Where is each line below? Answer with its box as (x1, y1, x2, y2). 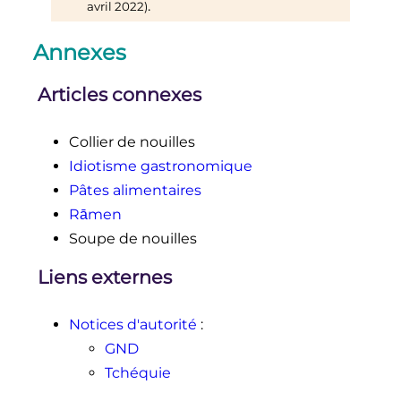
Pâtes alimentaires (68, 182, 201, 200)
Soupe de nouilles (68, 230, 197, 248)
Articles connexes (37, 83, 201, 107)
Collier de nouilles (68, 133, 195, 151)
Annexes (32, 38, 126, 65)
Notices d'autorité (68, 315, 197, 333)
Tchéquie (104, 363, 171, 381)
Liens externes (37, 266, 172, 289)
